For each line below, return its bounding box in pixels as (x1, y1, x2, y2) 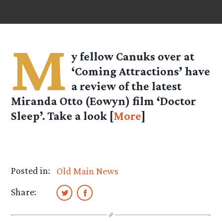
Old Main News (56, 166, 119, 177)
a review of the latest (71, 79, 182, 93)
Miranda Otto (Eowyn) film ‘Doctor (11, 94, 197, 108)
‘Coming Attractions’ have (71, 64, 211, 78)
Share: (11, 186, 37, 198)
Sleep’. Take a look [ (11, 109, 114, 123)
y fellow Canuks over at (71, 50, 195, 63)
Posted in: (11, 165, 51, 176)
